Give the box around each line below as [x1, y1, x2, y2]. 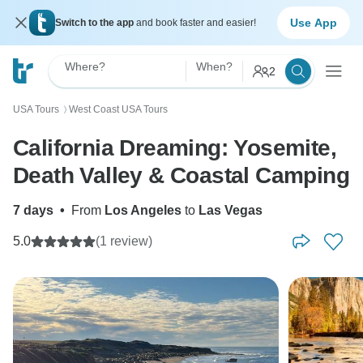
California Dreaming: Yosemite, [13, 135, 336, 160]
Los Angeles [105, 203, 181, 217]
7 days [13, 203, 53, 217]
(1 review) [96, 234, 152, 248]
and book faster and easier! [136, 17, 256, 28]
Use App [290, 15, 337, 29]
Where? [65, 60, 105, 73]
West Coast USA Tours [69, 104, 168, 115]
